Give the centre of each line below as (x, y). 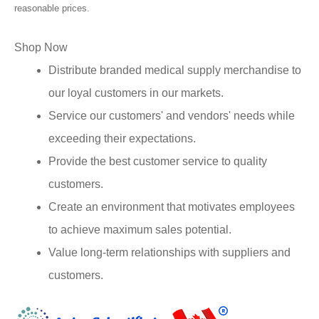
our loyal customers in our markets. (136, 93)
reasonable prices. (52, 8)
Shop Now (41, 47)
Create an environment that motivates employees (172, 206)
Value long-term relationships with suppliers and (169, 252)
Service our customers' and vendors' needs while (172, 115)
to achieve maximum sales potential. (140, 229)
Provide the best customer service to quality (158, 161)
